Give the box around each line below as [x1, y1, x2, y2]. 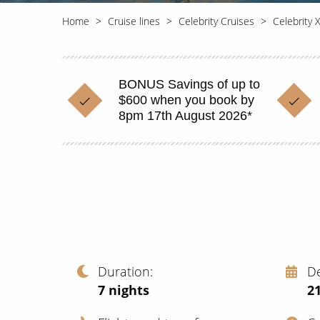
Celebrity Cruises [179, 14, 254, 28]
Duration [98, 262, 150, 280]
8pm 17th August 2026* [119, 109, 252, 123]
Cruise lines [108, 14, 160, 28]
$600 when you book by [119, 93, 254, 107]
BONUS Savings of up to [119, 77, 260, 91]
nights [109, 281, 149, 299]
